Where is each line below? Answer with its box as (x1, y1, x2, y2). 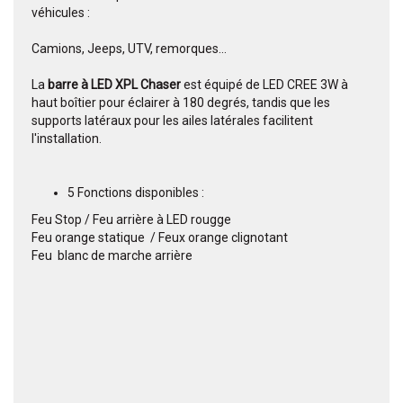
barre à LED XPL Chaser (45, 77, 184, 93)
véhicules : (31, 5, 90, 21)
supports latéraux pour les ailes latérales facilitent (31, 113, 313, 129)
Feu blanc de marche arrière (31, 248, 193, 264)
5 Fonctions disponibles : (67, 185, 204, 201)
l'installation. (31, 131, 102, 147)
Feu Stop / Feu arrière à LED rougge (31, 212, 231, 228)
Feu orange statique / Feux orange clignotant (31, 230, 288, 246)
